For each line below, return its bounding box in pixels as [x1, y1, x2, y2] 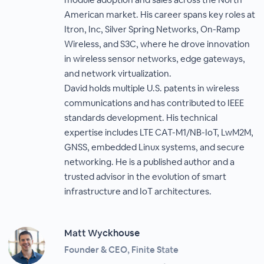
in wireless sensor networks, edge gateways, [64, 53, 246, 64]
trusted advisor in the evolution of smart [64, 171, 227, 182]
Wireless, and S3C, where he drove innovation [64, 38, 250, 49]
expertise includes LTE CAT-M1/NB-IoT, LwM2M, [64, 127, 254, 138]
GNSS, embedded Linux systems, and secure [64, 141, 245, 153]
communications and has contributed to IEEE [64, 97, 245, 108]
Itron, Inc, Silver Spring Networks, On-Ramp [64, 24, 240, 35]
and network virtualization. [64, 68, 172, 79]
